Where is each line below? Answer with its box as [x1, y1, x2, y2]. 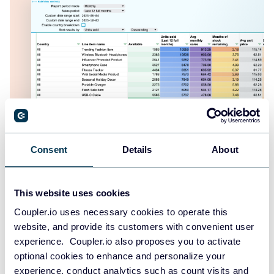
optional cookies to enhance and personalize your [14, 251, 225, 261]
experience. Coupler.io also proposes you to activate [14, 236, 241, 246]
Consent [31, 144, 67, 155]
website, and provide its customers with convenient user [14, 221, 254, 232]
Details [122, 144, 152, 155]
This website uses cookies [14, 187, 130, 198]
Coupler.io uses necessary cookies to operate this [14, 207, 228, 217]
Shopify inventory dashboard [30, 131, 170, 146]
